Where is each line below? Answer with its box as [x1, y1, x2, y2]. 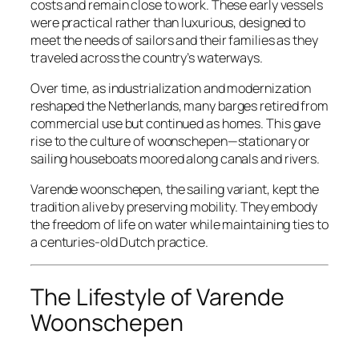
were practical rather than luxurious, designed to [30, 13, 306, 31]
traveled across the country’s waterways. [30, 48, 263, 67]
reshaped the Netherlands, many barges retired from [30, 97, 329, 115]
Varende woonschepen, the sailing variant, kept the [30, 180, 319, 199]
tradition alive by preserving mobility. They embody [30, 198, 317, 216]
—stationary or [227, 132, 311, 151]
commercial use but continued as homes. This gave [30, 115, 321, 133]
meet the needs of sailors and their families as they [30, 30, 318, 49]
